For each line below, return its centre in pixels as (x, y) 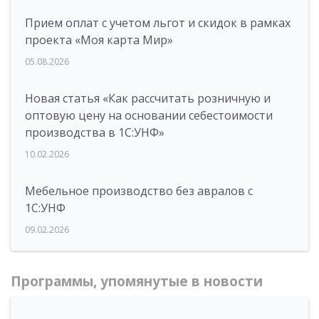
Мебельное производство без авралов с (139, 191)
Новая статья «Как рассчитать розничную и (148, 99)
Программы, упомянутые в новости (137, 282)
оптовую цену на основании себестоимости (149, 116)
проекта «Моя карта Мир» (99, 40)
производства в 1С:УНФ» (95, 133)
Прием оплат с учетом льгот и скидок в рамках (158, 23)
